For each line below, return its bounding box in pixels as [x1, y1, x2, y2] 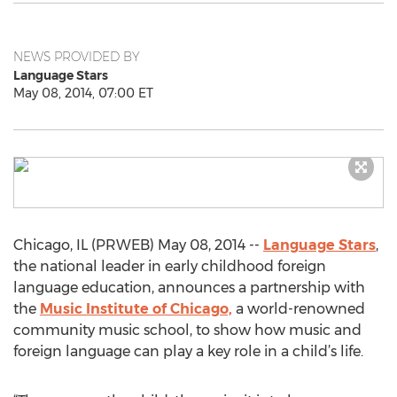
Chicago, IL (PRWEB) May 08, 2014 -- [13, 237, 263, 253]
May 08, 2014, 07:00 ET [13, 85, 153, 101]
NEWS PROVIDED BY [13, 49, 140, 65]
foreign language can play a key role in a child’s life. [13, 343, 363, 360]
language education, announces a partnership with [13, 279, 365, 296]
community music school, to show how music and [13, 322, 362, 339]
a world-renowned [232, 300, 365, 317]
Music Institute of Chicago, [40, 300, 232, 317]
